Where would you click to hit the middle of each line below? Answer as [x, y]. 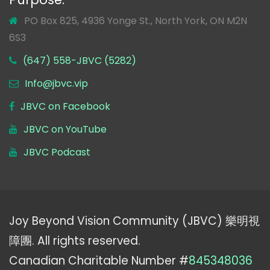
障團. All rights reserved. [75, 240]
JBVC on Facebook [65, 107]
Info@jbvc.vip [56, 84]
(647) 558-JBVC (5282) [80, 61]
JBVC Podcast [57, 152]
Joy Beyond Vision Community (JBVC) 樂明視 [134, 221]
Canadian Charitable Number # [99, 260]
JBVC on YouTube [65, 130]
